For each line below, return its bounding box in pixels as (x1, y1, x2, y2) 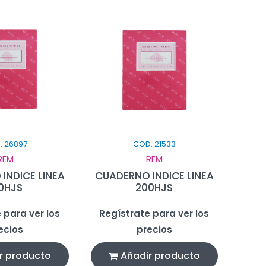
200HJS (135, 180, 173, 195)
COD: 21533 (132, 138, 176, 150)
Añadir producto (120, 248, 200, 262)
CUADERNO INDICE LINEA (94, 168, 214, 183)
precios (136, 223, 172, 236)
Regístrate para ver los (99, 207, 210, 220)
